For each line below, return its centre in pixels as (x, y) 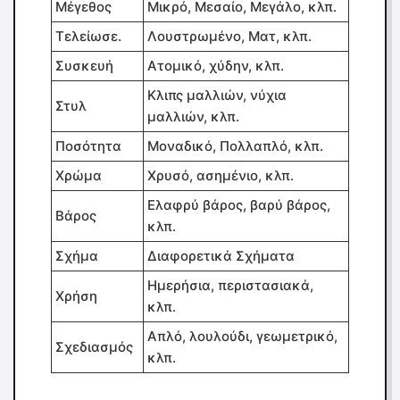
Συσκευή (84, 66)
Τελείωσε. (88, 36)
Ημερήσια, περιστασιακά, (230, 285)
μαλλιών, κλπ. (193, 117)
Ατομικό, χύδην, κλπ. (216, 66)
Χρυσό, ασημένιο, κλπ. (221, 175)
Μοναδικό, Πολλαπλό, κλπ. (235, 146)
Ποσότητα (88, 146)
